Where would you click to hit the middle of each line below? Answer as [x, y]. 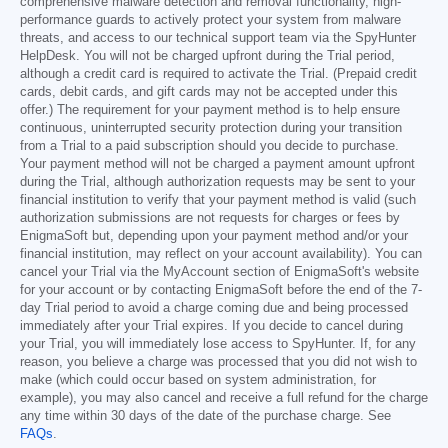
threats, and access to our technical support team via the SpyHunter [218, 38]
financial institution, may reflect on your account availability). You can [221, 254]
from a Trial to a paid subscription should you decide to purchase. [209, 146]
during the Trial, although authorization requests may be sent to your [217, 182]
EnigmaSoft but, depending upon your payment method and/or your [214, 236]
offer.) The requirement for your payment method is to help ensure [210, 110]
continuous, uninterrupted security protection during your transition [211, 128]
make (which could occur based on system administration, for [198, 380]
